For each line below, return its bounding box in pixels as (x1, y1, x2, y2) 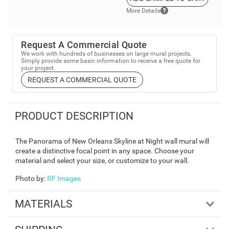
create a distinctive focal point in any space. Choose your (15, 146, 194, 155)
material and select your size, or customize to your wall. (15, 156, 189, 165)
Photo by (15, 174, 44, 182)
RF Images (47, 174, 81, 182)
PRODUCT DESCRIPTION (14, 109, 133, 122)
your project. (21, 64, 56, 72)
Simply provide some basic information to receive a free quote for (21, 57, 201, 65)
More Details (126, 7, 161, 14)
